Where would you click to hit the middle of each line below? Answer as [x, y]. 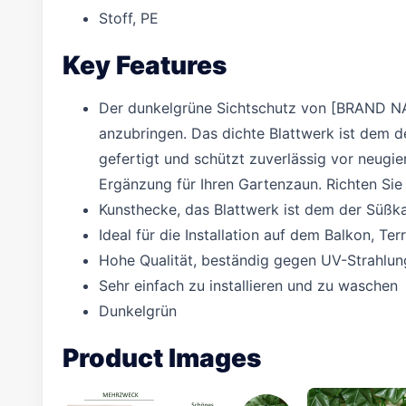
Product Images [162, 358]
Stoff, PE [129, 18]
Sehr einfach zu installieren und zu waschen [248, 285]
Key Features [145, 65]
